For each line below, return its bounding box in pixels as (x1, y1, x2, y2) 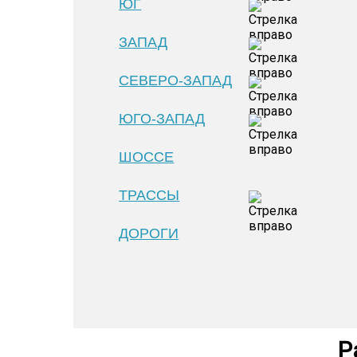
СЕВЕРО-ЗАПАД (119, 73, 233, 88)
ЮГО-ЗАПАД (119, 111, 206, 127)
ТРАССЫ (119, 187, 180, 203)
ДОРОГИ (119, 226, 179, 241)
